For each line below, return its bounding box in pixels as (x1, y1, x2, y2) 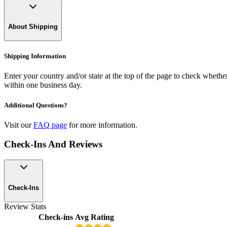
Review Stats (4, 202, 46, 211)
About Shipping (8, 23, 58, 31)
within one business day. (4, 81, 82, 90)
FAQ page (33, 120, 67, 129)
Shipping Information (4, 52, 66, 60)
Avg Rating (75, 212, 114, 221)
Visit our (4, 120, 31, 129)
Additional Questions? (4, 101, 67, 109)
